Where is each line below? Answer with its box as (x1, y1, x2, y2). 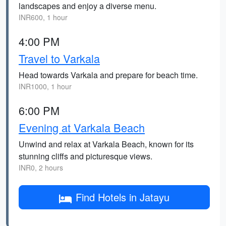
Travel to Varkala (19, 50, 100, 66)
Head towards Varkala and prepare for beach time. (19, 69, 198, 81)
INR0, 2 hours (19, 162, 63, 173)
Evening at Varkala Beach (19, 120, 145, 135)
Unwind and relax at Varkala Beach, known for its (19, 138, 194, 150)
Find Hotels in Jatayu (76, 190, 169, 204)
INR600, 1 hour (19, 12, 68, 22)
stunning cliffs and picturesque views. (19, 150, 152, 162)
